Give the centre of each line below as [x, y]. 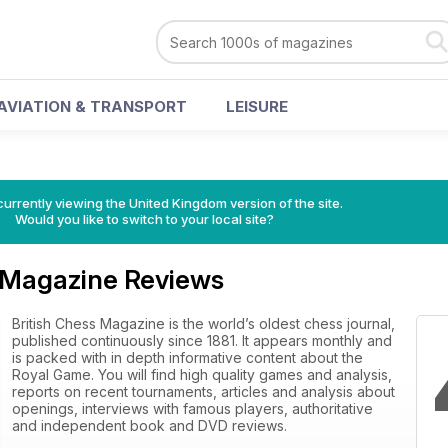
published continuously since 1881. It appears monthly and [202, 340]
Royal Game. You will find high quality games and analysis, [202, 374]
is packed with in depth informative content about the [187, 357]
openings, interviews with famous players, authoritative [192, 408]
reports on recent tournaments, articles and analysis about [203, 391]
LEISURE [257, 106]
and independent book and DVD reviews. [149, 425]
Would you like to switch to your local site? [144, 219]
